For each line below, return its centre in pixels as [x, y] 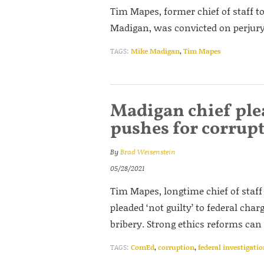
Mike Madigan [155, 51]
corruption [176, 247]
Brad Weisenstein [148, 152]
